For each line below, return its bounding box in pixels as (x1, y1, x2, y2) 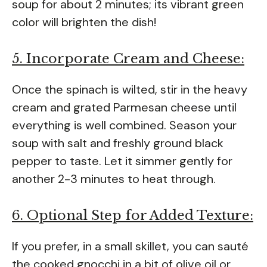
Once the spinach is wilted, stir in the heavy (12, 81, 247, 97)
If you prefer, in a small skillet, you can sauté (12, 238, 249, 254)
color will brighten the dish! (12, 14, 156, 30)
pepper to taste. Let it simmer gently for (12, 153, 232, 169)
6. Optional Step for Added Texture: (12, 207, 253, 223)
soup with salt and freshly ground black (12, 135, 223, 151)
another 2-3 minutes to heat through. (12, 170, 216, 187)
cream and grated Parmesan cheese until (12, 99, 237, 115)
